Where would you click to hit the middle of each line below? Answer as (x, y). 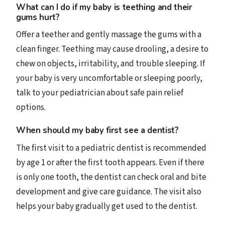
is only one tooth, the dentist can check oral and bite (111, 177)
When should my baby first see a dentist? (97, 131)
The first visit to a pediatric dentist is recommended (111, 148)
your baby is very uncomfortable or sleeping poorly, (109, 78)
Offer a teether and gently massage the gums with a (109, 34)
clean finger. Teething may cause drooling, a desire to (112, 49)
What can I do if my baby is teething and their (104, 7)
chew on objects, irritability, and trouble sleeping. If (110, 64)
